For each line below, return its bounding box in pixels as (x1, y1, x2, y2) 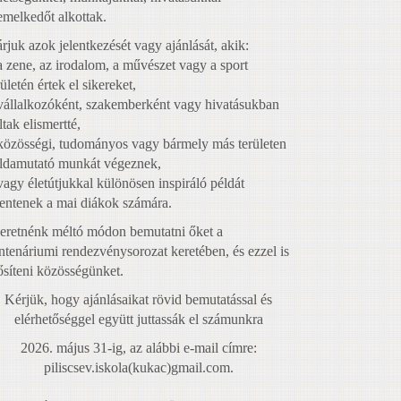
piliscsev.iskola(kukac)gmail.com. (43, 360, 234, 376)
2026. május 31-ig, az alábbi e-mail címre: (20, 340, 257, 356)
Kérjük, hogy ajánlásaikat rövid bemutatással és (4, 292, 272, 308)
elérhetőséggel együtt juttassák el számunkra (13, 311, 263, 328)
